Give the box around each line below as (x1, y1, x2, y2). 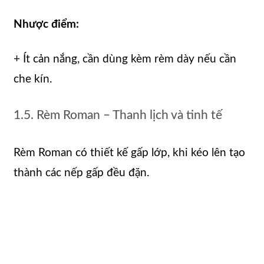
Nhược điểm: (14, 19, 79, 31)
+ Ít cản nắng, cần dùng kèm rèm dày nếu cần (14, 54, 236, 65)
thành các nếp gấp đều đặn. (14, 167, 149, 179)
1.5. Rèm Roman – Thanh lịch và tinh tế (14, 109, 222, 122)
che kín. (14, 74, 52, 85)
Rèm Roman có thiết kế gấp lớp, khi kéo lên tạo (14, 147, 245, 159)
